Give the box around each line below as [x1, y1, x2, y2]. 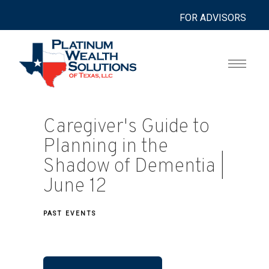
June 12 [43, 175, 107, 199]
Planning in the [43, 135, 168, 159]
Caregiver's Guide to [43, 115, 210, 139]
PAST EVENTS [43, 210, 96, 217]
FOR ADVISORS [180, 12, 247, 23]
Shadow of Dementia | [43, 155, 225, 179]
